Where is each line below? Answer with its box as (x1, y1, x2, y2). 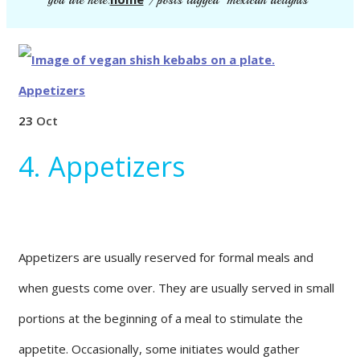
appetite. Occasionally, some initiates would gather (18, 340, 300, 357)
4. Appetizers (18, 147, 186, 185)
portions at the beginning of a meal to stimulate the (18, 309, 303, 326)
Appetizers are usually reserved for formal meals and (18, 248, 313, 265)
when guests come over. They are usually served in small (18, 279, 334, 296)
